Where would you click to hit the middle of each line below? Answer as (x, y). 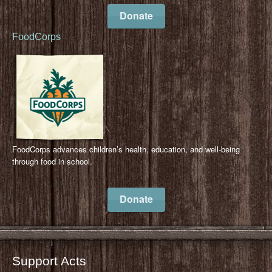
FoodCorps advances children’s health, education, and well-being (126, 149)
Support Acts (49, 261)
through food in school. (52, 161)
